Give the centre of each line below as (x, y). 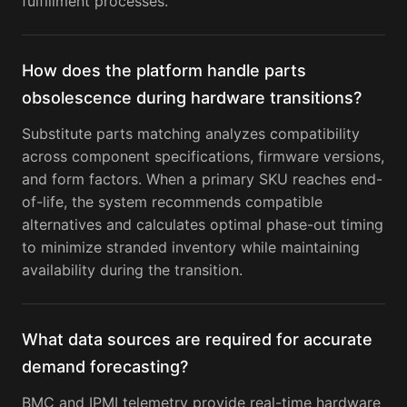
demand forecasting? (105, 367)
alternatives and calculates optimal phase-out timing (203, 225)
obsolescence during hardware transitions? (192, 98)
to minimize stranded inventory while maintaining (191, 248)
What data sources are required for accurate (197, 340)
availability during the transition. (132, 270)
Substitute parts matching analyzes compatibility (191, 134)
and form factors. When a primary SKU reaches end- (202, 179)
